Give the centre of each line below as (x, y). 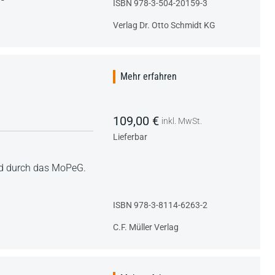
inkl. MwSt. (182, 121)
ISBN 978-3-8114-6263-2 (160, 205)
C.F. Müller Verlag (146, 227)
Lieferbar (130, 137)
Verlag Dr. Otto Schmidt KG (164, 25)
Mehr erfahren (149, 76)
